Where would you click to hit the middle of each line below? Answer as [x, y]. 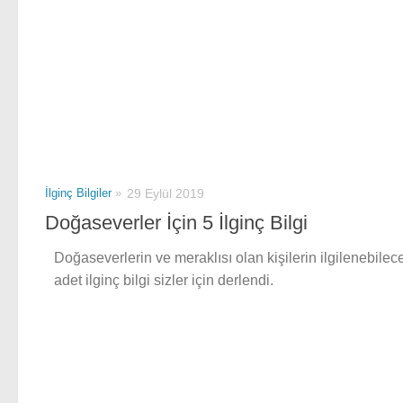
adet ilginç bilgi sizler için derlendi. [164, 281]
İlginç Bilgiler [78, 193]
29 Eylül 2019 [166, 193]
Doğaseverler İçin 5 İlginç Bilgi [176, 223]
